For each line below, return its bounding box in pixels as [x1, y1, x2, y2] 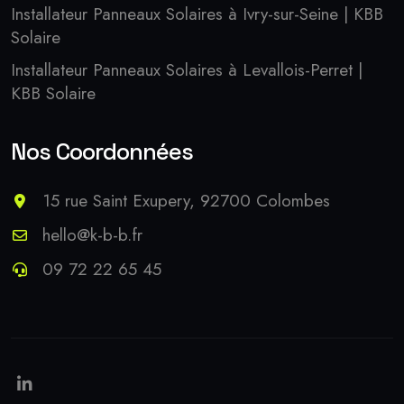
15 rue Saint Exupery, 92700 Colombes [42, 188, 330, 213]
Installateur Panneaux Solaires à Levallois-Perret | [11, 58, 363, 82]
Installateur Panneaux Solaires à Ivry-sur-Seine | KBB [11, 2, 383, 26]
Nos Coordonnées [11, 136, 193, 167]
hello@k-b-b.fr [42, 223, 142, 247]
